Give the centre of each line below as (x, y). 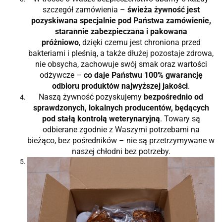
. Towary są (180, 118)
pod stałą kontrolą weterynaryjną (101, 118)
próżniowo (60, 42)
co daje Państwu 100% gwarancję (143, 75)
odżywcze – (61, 75)
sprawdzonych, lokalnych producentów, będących (121, 108)
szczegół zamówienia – (85, 9)
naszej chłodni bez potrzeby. (121, 151)
